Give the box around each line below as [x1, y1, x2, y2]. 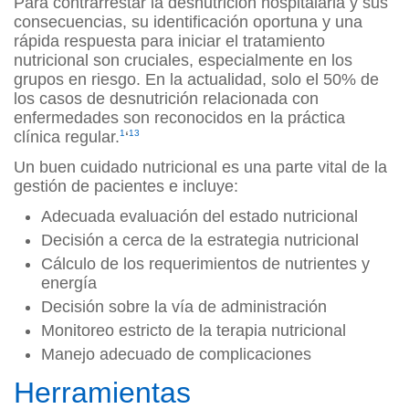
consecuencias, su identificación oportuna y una [14, 13, 362, 32]
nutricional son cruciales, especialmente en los [14, 51, 352, 70]
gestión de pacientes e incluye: [14, 177, 238, 196]
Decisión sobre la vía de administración [41, 298, 327, 317]
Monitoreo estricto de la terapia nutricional [41, 321, 346, 341]
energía [41, 274, 97, 293]
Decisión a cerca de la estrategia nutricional [41, 231, 359, 250]
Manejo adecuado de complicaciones [41, 345, 311, 364]
